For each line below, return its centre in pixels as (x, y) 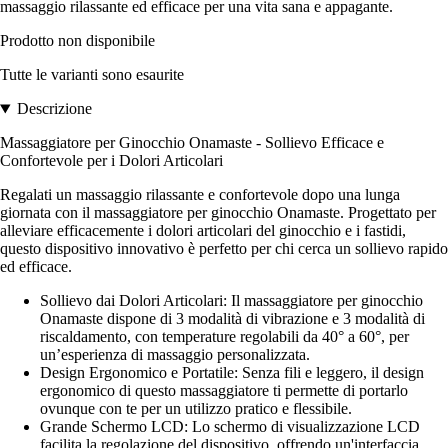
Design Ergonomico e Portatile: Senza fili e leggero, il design (232, 373)
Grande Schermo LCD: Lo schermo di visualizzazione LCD (230, 427)
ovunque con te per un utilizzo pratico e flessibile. (196, 409)
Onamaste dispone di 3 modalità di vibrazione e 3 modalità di (232, 319)
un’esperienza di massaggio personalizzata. (175, 355)
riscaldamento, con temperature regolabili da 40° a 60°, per (224, 337)
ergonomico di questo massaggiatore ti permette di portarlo (224, 391)
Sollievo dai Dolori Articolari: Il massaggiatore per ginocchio (231, 301)
